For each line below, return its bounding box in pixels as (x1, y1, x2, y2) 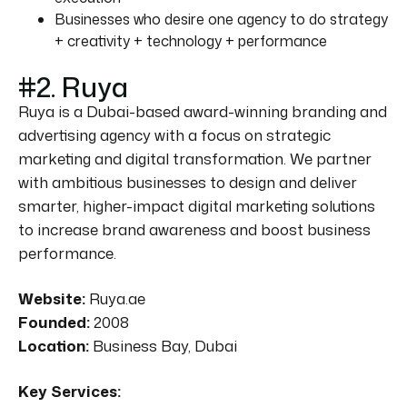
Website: (18, 287, 85, 309)
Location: (18, 334, 89, 356)
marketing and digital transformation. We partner (18, 147, 372, 169)
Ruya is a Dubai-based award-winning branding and (18, 100, 387, 122)
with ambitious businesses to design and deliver (18, 171, 357, 193)
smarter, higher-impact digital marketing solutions (18, 194, 375, 216)
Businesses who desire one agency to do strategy (55, 8, 388, 29)
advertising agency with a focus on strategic (18, 124, 331, 145)
